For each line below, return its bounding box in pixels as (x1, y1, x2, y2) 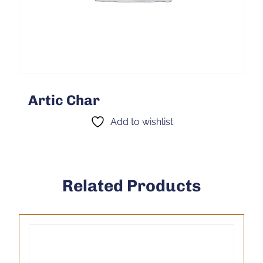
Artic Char (28, 92, 100, 109)
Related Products (62, 176, 201, 195)
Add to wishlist (110, 116, 173, 127)
